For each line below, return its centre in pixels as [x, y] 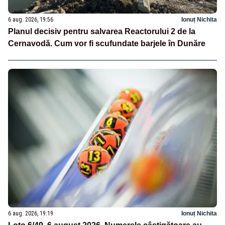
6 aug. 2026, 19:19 [31, 214]
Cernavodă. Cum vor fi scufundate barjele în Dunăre [107, 43]
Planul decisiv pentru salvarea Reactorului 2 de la [102, 31]
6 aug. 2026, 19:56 [31, 19]
